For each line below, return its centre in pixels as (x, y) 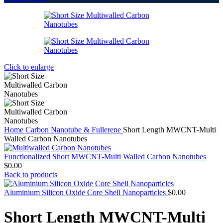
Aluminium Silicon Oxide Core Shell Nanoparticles (86, 193)
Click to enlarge (29, 67)
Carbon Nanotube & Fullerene (74, 130)
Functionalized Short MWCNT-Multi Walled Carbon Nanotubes (105, 157)
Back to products (31, 175)
